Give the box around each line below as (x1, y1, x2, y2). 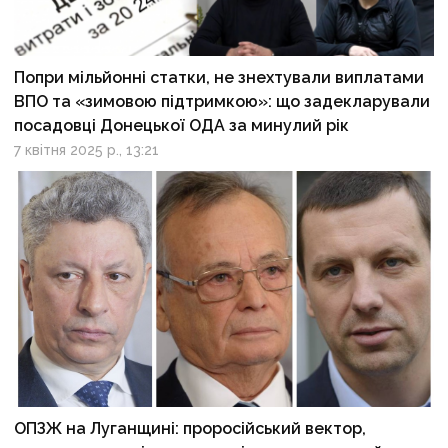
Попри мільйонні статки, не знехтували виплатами (14, 67, 425, 87)
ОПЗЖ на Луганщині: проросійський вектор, (14, 418, 367, 438)
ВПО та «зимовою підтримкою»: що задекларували (14, 91, 431, 111)
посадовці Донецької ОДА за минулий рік (14, 115, 350, 135)
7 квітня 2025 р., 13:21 (14, 141, 160, 158)
